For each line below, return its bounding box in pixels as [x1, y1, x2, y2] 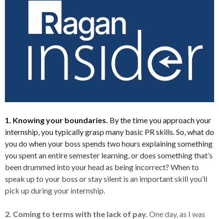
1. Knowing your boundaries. [5, 115, 108, 125]
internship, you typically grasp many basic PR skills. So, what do [5, 127, 214, 136]
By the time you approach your [108, 115, 211, 125]
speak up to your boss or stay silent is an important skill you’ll [5, 174, 207, 183]
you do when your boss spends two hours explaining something [5, 138, 213, 148]
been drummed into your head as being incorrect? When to [5, 162, 199, 172]
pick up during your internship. [5, 185, 105, 195]
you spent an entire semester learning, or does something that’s [5, 150, 213, 160]
